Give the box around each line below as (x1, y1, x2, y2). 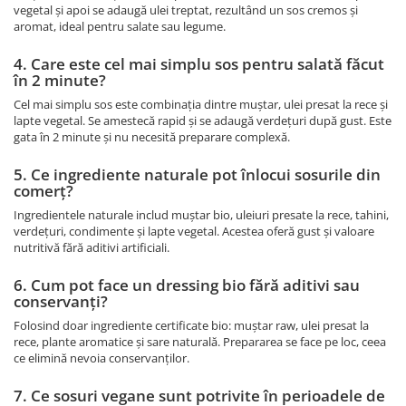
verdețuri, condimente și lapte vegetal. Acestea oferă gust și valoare (14, 223, 374, 240)
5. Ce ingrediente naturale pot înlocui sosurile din (14, 164, 381, 186)
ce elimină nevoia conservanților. (14, 350, 189, 367)
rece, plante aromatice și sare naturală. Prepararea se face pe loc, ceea (14, 333, 386, 351)
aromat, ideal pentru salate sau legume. (14, 18, 226, 35)
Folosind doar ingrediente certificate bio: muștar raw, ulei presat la (14, 317, 369, 334)
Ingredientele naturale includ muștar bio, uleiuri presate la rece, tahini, (14, 207, 389, 224)
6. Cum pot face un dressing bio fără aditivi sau (14, 275, 360, 296)
